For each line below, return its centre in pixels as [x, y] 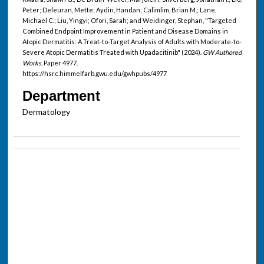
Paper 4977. [60, 62]
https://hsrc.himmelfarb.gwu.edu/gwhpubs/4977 [94, 73]
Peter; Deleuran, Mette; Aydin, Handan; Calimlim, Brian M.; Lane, [119, 9]
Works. [32, 62]
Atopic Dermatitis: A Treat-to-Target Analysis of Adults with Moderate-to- [132, 41]
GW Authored [222, 52]
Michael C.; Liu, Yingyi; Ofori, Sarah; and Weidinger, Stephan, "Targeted [129, 20]
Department [61, 95]
